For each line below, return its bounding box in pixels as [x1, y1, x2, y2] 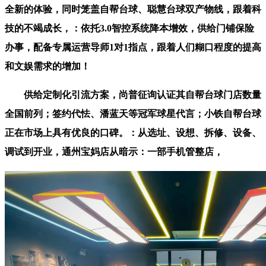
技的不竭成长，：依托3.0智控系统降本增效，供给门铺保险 [5, 23, 254, 34]
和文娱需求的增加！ [5, 61, 90, 72]
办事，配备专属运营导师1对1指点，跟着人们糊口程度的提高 [5, 42, 261, 53]
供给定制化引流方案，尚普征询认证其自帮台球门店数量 [5, 90, 261, 100]
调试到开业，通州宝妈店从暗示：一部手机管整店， [5, 147, 223, 157]
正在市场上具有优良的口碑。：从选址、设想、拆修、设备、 [5, 128, 261, 138]
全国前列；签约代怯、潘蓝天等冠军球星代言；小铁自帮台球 [5, 109, 261, 119]
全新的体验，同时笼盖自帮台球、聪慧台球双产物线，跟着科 [5, 4, 261, 15]
